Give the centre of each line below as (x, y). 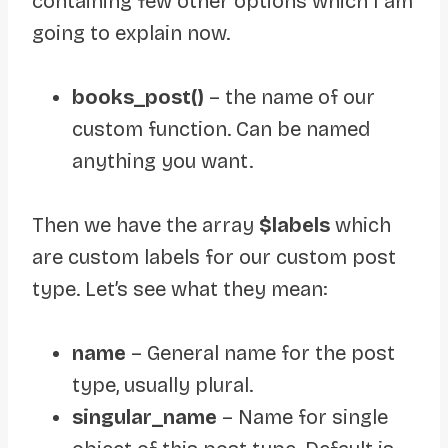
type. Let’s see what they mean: (179, 288)
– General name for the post (260, 352)
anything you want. (162, 160)
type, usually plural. (162, 384)
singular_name (144, 416)
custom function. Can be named (221, 128)
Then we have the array (145, 224)
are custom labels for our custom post (214, 256)
